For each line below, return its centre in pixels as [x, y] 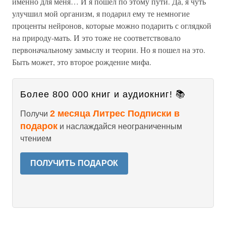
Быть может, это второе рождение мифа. [82, 62]
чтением [36, 138]
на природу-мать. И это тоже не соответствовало [96, 38]
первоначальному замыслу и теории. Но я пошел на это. [109, 50]
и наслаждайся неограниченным [120, 126]
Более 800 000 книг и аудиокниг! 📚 [103, 94]
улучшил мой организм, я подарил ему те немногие [101, 13]
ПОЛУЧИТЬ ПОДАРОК [74, 163]
